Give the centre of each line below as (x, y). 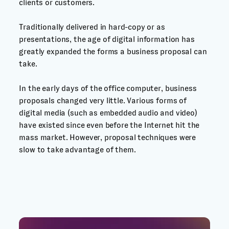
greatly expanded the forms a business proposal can (113, 51)
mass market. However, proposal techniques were (108, 137)
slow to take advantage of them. (77, 150)
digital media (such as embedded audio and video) (108, 113)
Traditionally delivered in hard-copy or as (92, 27)
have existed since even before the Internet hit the (109, 125)
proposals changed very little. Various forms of (103, 100)
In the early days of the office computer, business (108, 88)
